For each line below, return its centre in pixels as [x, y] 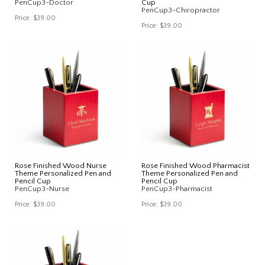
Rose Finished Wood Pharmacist [195, 165]
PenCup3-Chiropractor [181, 10]
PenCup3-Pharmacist [177, 188]
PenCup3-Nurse [42, 188]
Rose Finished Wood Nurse [61, 165]
